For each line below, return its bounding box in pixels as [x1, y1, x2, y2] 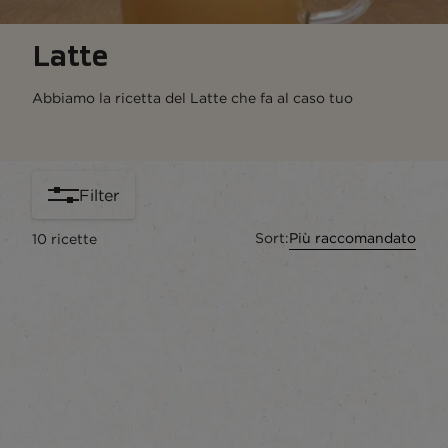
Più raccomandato [289, 229, 416, 247]
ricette [51, 229, 97, 248]
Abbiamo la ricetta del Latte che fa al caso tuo [32, 89, 353, 107]
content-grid [31, 248, 208, 282]
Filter [79, 185, 119, 205]
